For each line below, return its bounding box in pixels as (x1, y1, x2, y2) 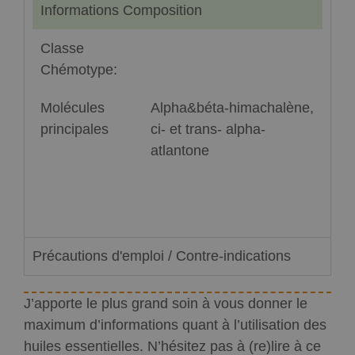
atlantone (151, 143, 209, 159)
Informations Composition (40, 2, 202, 19)
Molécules (40, 100, 105, 116)
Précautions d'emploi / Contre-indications (32, 248, 291, 265)
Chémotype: (40, 62, 117, 78)
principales (40, 121, 109, 138)
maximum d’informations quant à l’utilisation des (24, 317, 326, 334)
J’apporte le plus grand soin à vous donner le (24, 296, 307, 312)
